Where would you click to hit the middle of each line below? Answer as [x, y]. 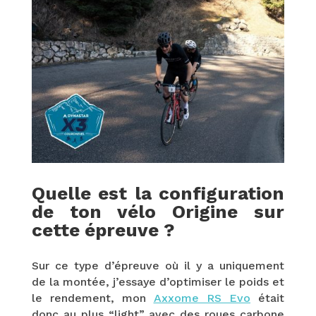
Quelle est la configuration [158, 194]
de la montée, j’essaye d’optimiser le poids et [158, 282]
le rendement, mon [92, 298]
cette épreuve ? [103, 230]
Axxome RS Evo [202, 298]
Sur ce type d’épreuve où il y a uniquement [158, 266]
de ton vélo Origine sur [158, 212]
